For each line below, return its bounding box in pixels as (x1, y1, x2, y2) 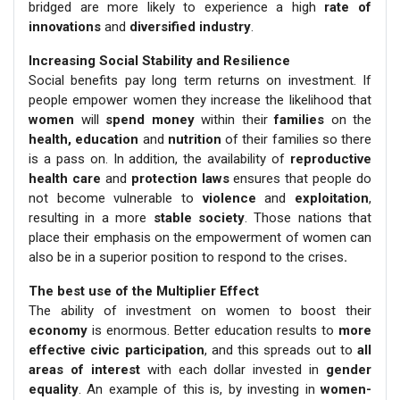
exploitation (295, 189, 370, 206)
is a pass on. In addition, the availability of (29, 150, 290, 167)
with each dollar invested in (139, 361, 326, 378)
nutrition (163, 130, 221, 147)
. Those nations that (244, 209, 371, 226)
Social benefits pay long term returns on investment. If (29, 71, 371, 88)
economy (29, 321, 87, 338)
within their (194, 111, 274, 128)
